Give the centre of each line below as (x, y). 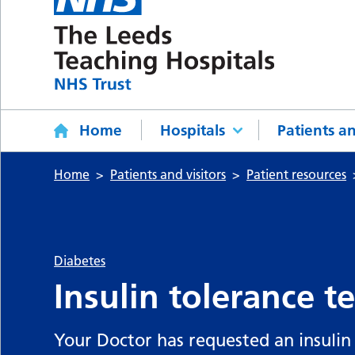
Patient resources (297, 175)
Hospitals (193, 131)
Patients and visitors (168, 175)
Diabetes (80, 261)
